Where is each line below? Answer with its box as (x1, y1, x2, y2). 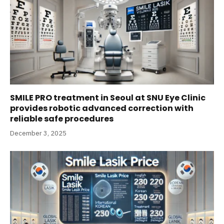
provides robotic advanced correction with (10, 102, 193, 114)
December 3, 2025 (10, 129, 66, 138)
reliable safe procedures (10, 113, 113, 125)
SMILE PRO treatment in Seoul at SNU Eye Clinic (10, 92, 205, 104)
